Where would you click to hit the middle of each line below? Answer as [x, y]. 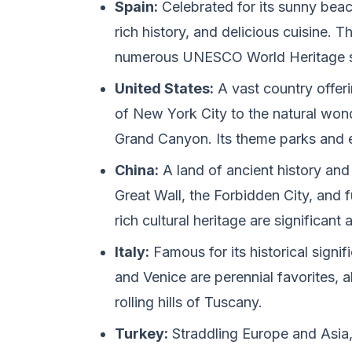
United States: [164, 88]
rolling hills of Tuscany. [189, 302]
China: [137, 170]
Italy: [132, 252]
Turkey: [141, 334]
